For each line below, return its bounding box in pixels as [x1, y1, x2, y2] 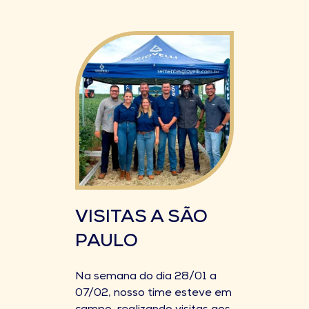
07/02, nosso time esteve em [75, 288, 232, 299]
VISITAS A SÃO [75, 210, 208, 228]
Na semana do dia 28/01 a [75, 272, 217, 283]
